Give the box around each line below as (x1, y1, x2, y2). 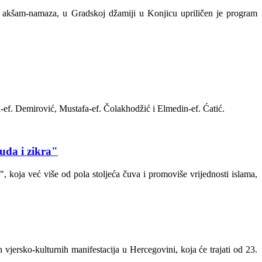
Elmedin (157, 104, 188, 114)
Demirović (15, 104, 54, 114)
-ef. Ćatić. (188, 104, 225, 114)
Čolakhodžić (104, 104, 150, 114)
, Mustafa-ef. (54, 104, 104, 114)
